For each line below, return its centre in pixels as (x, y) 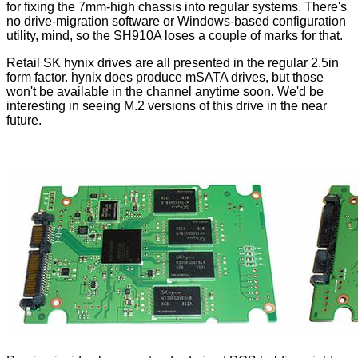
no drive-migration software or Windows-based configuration (176, 22)
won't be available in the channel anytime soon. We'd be (165, 92)
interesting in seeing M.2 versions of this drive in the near (167, 106)
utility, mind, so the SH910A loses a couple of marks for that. (175, 36)
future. (24, 121)
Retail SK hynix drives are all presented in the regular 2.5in (173, 63)
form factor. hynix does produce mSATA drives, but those (165, 78)
